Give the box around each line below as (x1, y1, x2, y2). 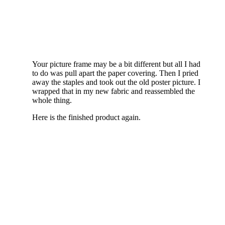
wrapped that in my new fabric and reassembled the (32, 86, 195, 95)
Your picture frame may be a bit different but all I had (32, 59, 200, 68)
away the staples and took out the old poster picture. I (32, 77, 200, 86)
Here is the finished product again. (32, 113, 141, 122)
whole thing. (32, 95, 72, 104)
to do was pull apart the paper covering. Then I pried (32, 68, 198, 77)
